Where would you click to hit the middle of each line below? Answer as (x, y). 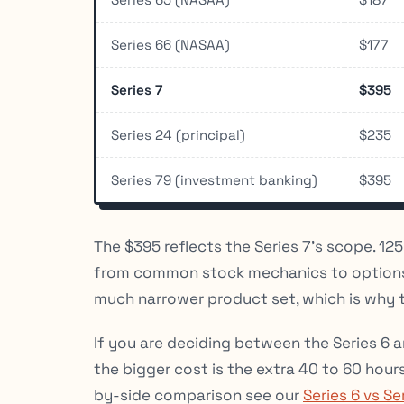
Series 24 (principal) (178, 134)
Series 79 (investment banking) (214, 179)
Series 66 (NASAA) (170, 44)
